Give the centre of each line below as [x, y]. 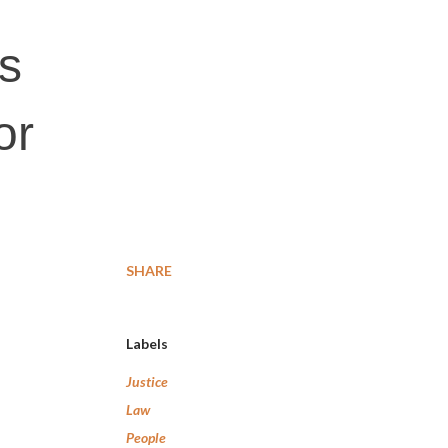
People [146, 437]
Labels [147, 343]
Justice [147, 381]
